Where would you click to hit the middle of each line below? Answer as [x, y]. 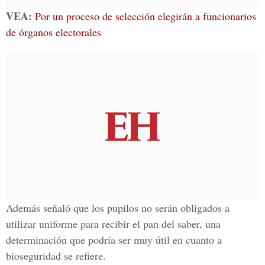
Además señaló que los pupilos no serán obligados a [118, 208]
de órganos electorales [54, 32]
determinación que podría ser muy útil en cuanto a [114, 240]
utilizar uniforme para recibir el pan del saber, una [113, 224]
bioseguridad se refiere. [56, 256]
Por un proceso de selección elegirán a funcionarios [146, 16]
